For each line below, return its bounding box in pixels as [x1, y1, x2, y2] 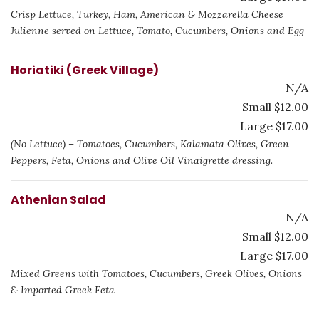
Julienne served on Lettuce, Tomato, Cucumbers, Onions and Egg [11, 24, 304, 37]
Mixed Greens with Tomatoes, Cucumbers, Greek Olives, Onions [11, 267, 302, 280]
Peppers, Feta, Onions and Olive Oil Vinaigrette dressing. [11, 154, 273, 167]
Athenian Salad [11, 192, 106, 208]
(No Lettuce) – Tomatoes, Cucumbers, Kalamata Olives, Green [11, 137, 289, 150]
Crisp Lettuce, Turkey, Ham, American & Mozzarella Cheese [11, 8, 283, 21]
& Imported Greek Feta [11, 283, 115, 296]
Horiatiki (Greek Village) [11, 62, 159, 78]
